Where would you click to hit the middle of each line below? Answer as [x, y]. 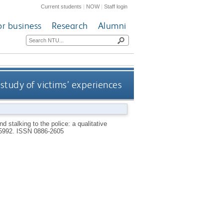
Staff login [116, 6]
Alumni [112, 26]
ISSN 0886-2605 [40, 131]
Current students [61, 6]
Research [70, 26]
